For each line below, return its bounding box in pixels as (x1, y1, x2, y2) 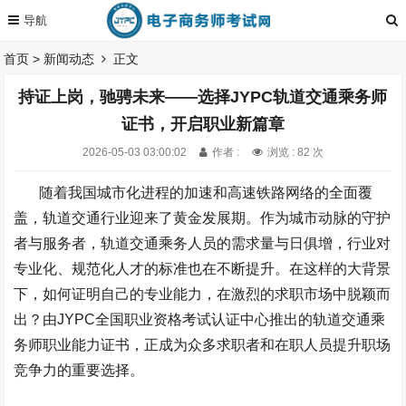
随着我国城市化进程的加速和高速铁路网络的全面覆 (39, 185, 373, 200)
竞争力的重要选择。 (14, 362, 145, 378)
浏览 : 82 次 (266, 146, 324, 159)
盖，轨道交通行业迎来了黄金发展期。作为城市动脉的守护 (14, 210, 391, 226)
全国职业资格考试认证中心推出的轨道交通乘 (95, 312, 386, 327)
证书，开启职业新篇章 (121, 115, 285, 133)
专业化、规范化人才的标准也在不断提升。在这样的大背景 (14, 261, 391, 276)
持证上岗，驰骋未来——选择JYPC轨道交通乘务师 (18, 88, 388, 106)
